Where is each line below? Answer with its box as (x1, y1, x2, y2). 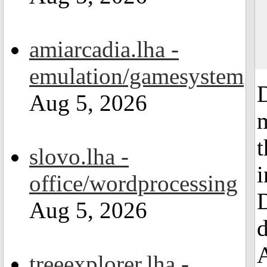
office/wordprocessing (29, 170, 238, 196)
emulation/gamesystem (29, 63, 244, 89)
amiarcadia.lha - (29, 36, 179, 62)
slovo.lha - (29, 144, 129, 169)
